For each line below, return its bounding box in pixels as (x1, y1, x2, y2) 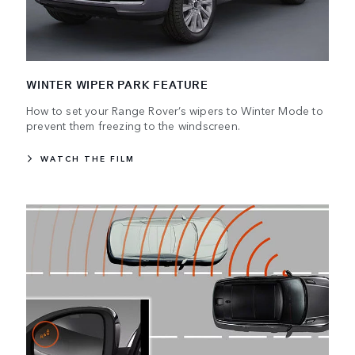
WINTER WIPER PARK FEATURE (26, 76, 208, 94)
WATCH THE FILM (40, 153, 135, 165)
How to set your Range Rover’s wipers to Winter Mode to (26, 102, 323, 119)
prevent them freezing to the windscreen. (26, 117, 240, 134)
